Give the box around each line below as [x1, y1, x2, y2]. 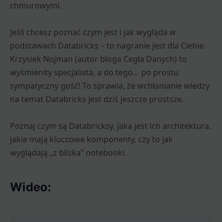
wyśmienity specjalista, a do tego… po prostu [10, 66, 178, 78]
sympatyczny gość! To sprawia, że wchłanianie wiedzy [10, 80, 210, 91]
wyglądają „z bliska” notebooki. [10, 147, 126, 158]
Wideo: [10, 179, 51, 194]
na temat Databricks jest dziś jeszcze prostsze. [10, 93, 184, 105]
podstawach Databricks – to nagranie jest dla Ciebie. [10, 40, 206, 51]
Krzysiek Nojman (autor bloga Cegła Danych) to [10, 53, 187, 64]
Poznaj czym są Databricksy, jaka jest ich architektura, [10, 120, 211, 131]
